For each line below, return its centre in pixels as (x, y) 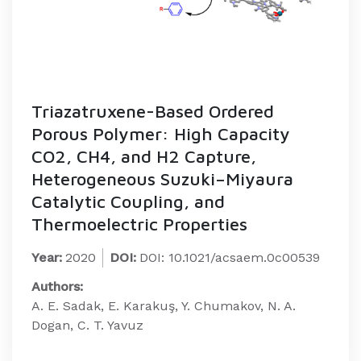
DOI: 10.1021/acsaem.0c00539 (230, 257)
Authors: (57, 286)
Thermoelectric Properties (139, 224)
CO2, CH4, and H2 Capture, (144, 156)
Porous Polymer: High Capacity (161, 134)
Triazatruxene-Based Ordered (153, 111)
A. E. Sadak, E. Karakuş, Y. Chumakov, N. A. (164, 306)
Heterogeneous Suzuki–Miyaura (162, 179)
